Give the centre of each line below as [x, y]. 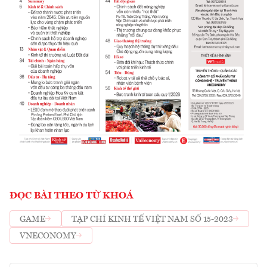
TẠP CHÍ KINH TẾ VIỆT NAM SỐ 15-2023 [152, 219]
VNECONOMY [48, 236]
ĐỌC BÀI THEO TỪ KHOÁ [72, 196]
